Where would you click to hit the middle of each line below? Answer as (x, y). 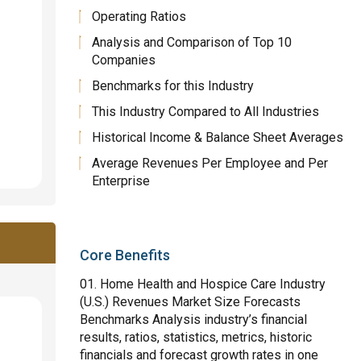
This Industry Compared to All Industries (206, 112)
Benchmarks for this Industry (173, 86)
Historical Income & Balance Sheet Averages (218, 137)
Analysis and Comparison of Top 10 (192, 42)
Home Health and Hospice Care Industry (213, 284)
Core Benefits (125, 255)
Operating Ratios (139, 17)
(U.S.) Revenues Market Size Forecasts (191, 302)
